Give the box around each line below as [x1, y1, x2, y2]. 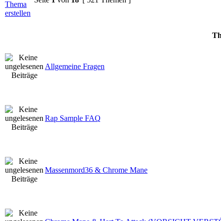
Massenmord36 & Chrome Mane [45, 165, 147, 174]
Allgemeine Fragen [45, 62, 105, 71]
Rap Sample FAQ [45, 113, 101, 122]
